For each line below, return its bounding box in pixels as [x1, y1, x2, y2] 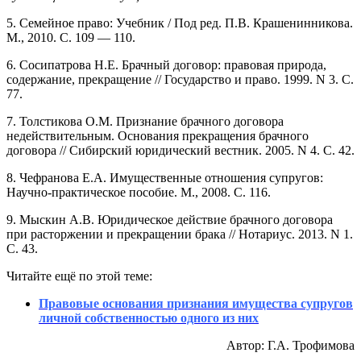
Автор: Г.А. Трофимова [226, 338, 355, 352]
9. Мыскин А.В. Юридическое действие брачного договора [6, 212, 333, 226]
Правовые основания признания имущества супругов [39, 296, 353, 310]
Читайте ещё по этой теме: [6, 268, 152, 283]
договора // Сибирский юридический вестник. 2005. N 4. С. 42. [6, 143, 355, 157]
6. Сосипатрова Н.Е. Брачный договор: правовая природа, [6, 57, 326, 72]
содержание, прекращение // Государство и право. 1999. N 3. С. [6, 72, 354, 86]
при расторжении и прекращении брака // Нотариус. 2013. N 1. [6, 226, 353, 241]
